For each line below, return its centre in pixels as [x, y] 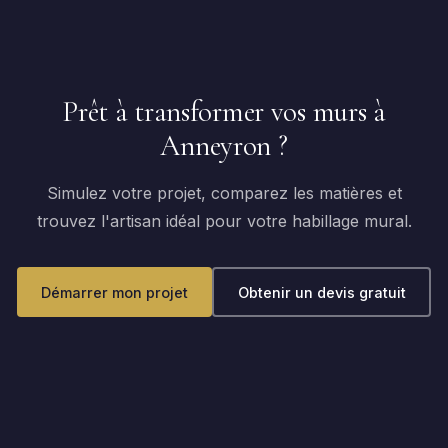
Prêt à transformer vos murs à [224, 111]
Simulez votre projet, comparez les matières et [224, 193]
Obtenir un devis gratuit [321, 292]
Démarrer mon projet [114, 292]
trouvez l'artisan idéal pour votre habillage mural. [224, 221]
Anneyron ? [224, 145]
